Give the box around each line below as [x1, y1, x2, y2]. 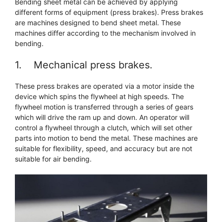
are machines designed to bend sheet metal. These [15, 18, 181, 27]
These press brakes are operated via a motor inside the [15, 82, 194, 91]
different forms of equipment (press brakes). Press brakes [15, 8, 203, 17]
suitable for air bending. [15, 155, 92, 164]
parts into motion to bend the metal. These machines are [15, 134, 198, 143]
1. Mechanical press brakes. [15, 59, 153, 71]
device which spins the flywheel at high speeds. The [15, 92, 184, 101]
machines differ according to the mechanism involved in [15, 29, 196, 38]
